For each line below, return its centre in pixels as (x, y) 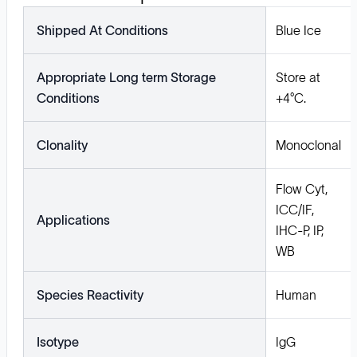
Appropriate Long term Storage (126, 77)
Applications (73, 220)
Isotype (58, 342)
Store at (298, 77)
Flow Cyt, (302, 189)
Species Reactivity (90, 295)
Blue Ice (298, 30)
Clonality (62, 145)
